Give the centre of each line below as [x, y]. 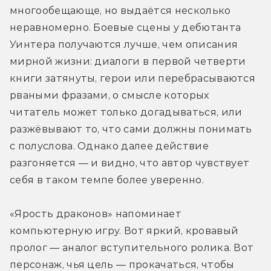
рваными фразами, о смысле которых [109, 95]
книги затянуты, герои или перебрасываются [133, 78]
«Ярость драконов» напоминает [96, 214]
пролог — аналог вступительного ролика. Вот [132, 247]
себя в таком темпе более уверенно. [107, 180]
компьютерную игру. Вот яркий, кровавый [124, 230]
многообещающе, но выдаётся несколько [120, 10]
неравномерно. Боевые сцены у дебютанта [126, 27]
